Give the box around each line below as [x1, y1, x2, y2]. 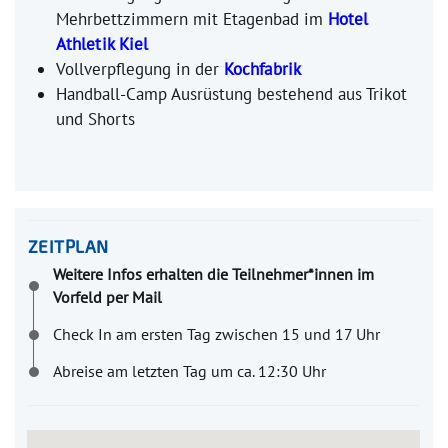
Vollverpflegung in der [55, 57, 224, 80]
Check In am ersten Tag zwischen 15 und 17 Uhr [52, 324, 380, 345]
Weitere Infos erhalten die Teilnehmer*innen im [52, 264, 374, 285]
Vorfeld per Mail [52, 287, 162, 308]
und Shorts [55, 107, 135, 130]
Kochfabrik [223, 57, 302, 80]
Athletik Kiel [55, 32, 149, 55]
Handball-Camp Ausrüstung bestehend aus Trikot [55, 82, 407, 105]
